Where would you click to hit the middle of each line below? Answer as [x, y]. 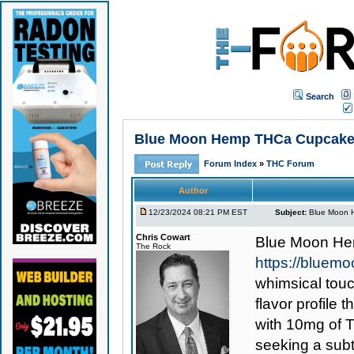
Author [193, 190]
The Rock [153, 246]
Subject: [290, 212]
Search [320, 96]
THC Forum [290, 164]
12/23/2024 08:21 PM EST [198, 212]
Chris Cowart [163, 237]
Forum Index [231, 164]
